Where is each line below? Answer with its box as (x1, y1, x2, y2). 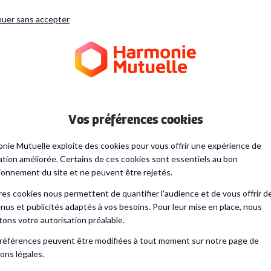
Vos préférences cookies (68, 112, 203, 128)
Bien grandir (33, 105, 84, 117)
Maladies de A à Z (138, 105, 212, 117)
